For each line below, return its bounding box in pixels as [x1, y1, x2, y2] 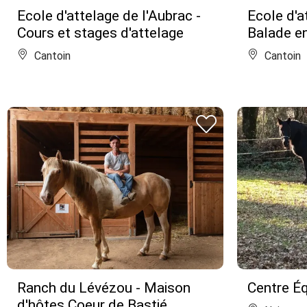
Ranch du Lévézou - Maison [17, 280, 191, 296]
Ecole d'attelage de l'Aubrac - [17, 8, 201, 24]
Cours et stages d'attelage [17, 25, 184, 41]
